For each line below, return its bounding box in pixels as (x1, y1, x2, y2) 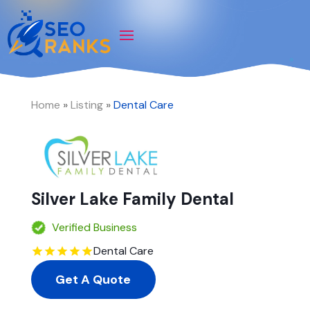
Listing (70, 98, 103, 113)
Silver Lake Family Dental (30, 188, 234, 210)
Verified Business (51, 220, 137, 235)
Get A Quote (55, 271, 131, 289)
